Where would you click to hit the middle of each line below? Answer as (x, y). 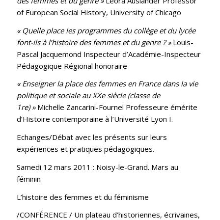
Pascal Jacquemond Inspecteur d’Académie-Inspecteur (109, 54)
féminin (28, 179)
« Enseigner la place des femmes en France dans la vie (107, 84)
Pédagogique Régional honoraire (72, 66)
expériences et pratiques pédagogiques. (85, 149)
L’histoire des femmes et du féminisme (82, 197)
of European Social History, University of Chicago (99, 12)
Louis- (182, 42)
